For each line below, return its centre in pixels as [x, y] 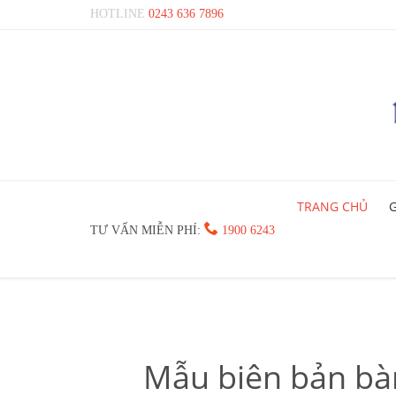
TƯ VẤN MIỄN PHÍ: [147, 230]
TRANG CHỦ [332, 206]
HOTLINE [119, 14]
